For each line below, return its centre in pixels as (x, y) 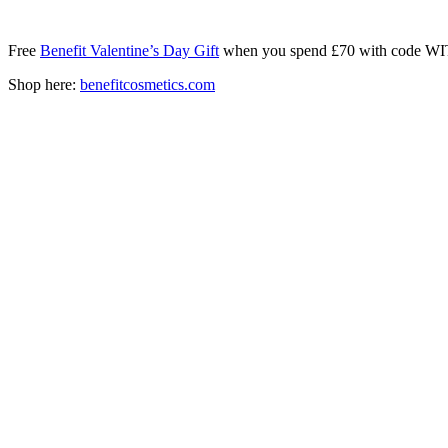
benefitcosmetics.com (147, 84)
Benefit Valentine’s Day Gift (129, 50)
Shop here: (44, 84)
